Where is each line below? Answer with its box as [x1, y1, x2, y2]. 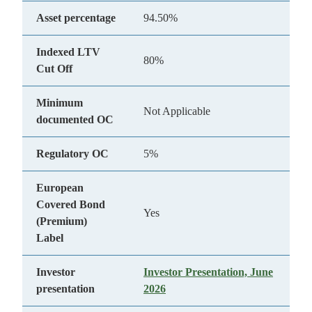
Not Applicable [143, 105, 210, 117]
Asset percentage [36, 12, 116, 24]
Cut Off [36, 63, 72, 75]
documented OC [36, 114, 114, 125]
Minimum [36, 97, 83, 109]
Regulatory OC [36, 148, 109, 159]
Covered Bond [36, 198, 105, 210]
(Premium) [36, 215, 87, 227]
